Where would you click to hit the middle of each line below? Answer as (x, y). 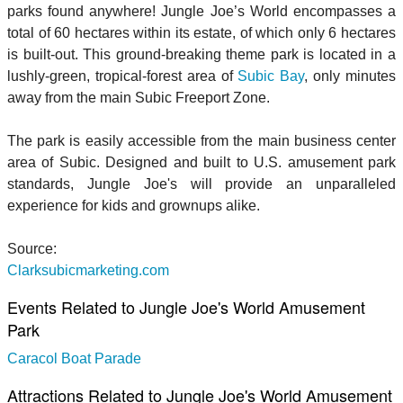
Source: (32, 248)
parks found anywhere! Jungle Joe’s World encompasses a (201, 11)
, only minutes (350, 76)
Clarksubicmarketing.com (88, 270)
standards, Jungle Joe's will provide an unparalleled (201, 184)
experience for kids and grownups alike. (134, 205)
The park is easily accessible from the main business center (201, 140)
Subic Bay (271, 76)
